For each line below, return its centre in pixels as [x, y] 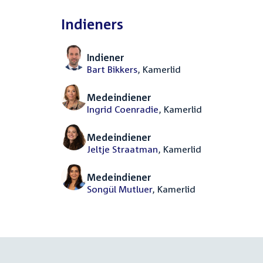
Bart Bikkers [112, 69]
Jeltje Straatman [122, 149]
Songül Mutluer [119, 189]
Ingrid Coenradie [123, 109]
